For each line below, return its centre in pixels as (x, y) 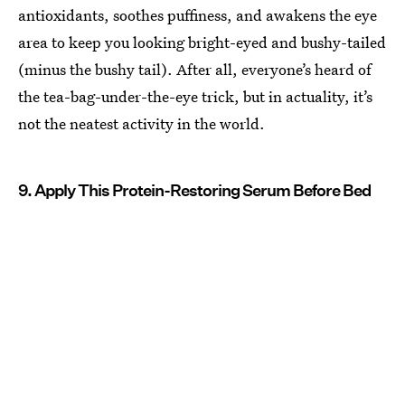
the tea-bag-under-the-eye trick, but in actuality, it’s (195, 97)
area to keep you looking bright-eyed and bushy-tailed (202, 42)
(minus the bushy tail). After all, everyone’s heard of (195, 70)
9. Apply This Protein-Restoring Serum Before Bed (194, 191)
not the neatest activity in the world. (141, 124)
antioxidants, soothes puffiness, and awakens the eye (198, 15)
